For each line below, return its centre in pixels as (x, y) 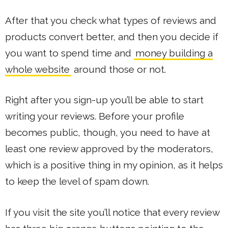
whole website (37, 69)
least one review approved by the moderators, (109, 149)
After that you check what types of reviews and (111, 20)
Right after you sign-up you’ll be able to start (104, 100)
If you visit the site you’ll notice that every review (112, 212)
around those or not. (118, 69)
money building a (174, 53)
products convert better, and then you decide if (112, 36)
